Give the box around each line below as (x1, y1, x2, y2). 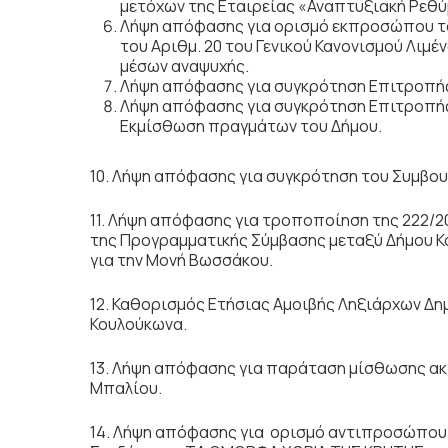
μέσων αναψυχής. (120, 55, 249, 77)
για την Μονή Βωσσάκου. (90, 249, 273, 271)
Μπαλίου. (90, 377, 162, 399)
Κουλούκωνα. (90, 313, 187, 335)
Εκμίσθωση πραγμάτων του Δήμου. (120, 115, 388, 137)
